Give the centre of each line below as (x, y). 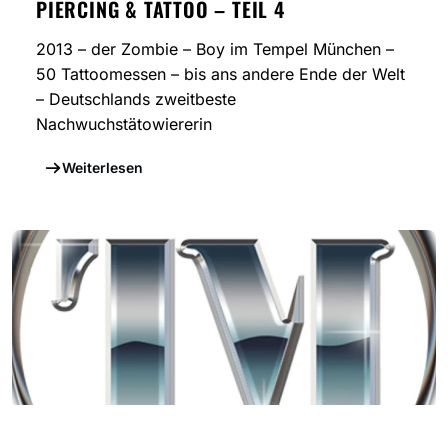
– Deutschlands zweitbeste (136, 99)
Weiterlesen (102, 168)
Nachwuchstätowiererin (124, 124)
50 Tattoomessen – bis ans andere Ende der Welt (220, 74)
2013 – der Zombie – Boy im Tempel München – (215, 49)
